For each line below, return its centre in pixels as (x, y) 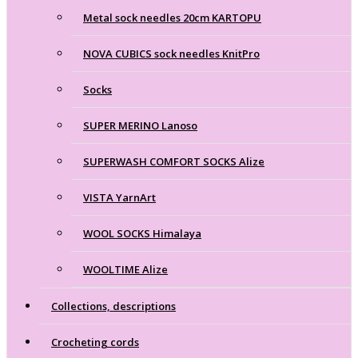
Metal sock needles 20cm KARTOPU (172, 17)
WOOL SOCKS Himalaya (142, 233)
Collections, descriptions (113, 306)
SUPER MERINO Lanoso (140, 125)
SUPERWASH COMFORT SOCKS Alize (174, 161)
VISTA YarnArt (119, 197)
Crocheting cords (95, 342)
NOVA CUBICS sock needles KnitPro (171, 53)
